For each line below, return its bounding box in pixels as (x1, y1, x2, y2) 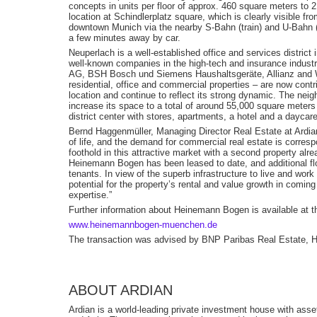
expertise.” (69, 190, 112, 200)
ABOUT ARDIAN (69, 282, 173, 298)
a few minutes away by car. (69, 33, 180, 43)
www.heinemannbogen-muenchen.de (69, 219, 217, 230)
